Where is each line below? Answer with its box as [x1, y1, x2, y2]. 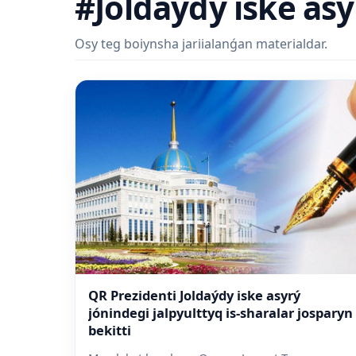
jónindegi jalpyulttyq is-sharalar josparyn [88, 304, 353, 323]
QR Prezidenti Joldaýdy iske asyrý [88, 286, 300, 305]
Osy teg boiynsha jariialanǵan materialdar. [75, 34, 327, 52]
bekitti [88, 321, 131, 340]
